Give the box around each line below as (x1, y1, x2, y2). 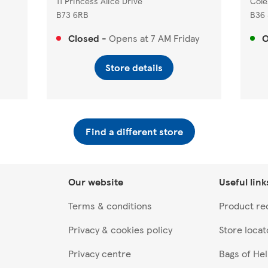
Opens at (108, 31, 148, 45)
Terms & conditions (68, 199, 152, 213)
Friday (173, 31, 199, 45)
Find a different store (85, 124, 183, 139)
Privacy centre (68, 246, 131, 261)
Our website (68, 175, 123, 189)
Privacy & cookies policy (68, 223, 172, 237)
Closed (68, 31, 99, 45)
